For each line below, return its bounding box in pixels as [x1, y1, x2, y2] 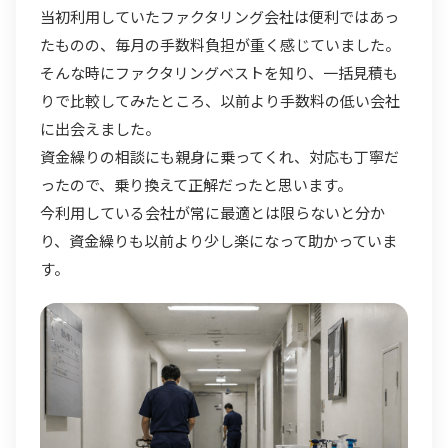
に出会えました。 [40, 117, 160, 139]
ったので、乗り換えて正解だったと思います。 [40, 173, 352, 195]
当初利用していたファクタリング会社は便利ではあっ [40, 5, 399, 27]
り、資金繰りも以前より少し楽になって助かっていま [40, 229, 397, 251]
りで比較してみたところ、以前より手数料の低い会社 [40, 89, 400, 111]
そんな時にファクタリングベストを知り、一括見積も [40, 61, 398, 83]
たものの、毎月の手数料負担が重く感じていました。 [40, 33, 400, 55]
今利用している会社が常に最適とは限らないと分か [40, 201, 385, 223]
